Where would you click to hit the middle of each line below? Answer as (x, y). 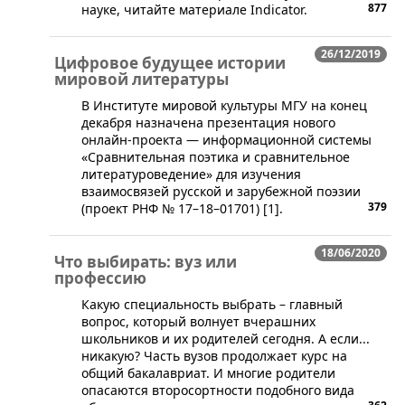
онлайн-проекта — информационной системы (226, 139)
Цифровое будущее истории (170, 62)
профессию (100, 278)
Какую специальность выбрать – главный (212, 304)
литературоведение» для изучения (191, 174)
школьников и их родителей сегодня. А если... (226, 338)
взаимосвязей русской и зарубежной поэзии (221, 191)
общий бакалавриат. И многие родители (208, 372)
